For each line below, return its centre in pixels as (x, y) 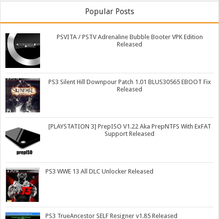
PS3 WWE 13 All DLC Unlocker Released (99, 171)
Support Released (130, 134)
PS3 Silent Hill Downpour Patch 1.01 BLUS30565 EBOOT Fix (130, 82)
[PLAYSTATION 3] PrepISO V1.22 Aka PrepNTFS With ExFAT (130, 127)
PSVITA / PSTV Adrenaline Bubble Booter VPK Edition (130, 37)
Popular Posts (109, 12)
